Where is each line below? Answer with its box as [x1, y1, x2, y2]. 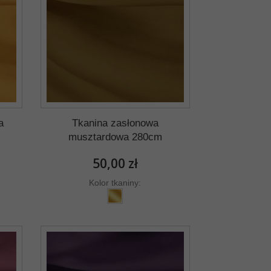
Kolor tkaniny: [89, 177, 142, 188]
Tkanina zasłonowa [71, 117, 158, 129]
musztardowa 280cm [68, 131, 162, 143]
